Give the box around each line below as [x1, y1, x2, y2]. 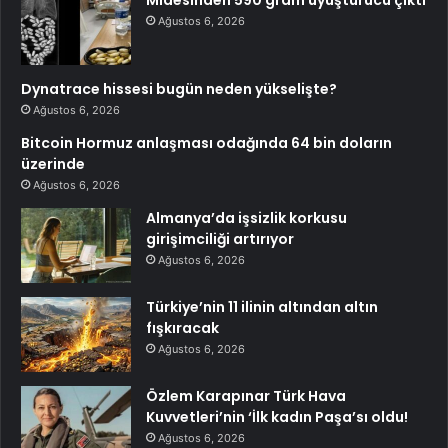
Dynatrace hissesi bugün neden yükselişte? [21, 79, 337, 100]
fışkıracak [146, 318, 219, 339]
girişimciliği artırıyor [146, 229, 294, 250]
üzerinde [21, 154, 85, 175]
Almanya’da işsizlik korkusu [146, 208, 347, 229]
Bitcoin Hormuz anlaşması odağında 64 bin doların [21, 133, 392, 154]
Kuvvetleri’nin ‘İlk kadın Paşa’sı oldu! [146, 407, 408, 428]
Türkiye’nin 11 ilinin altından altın [146, 297, 378, 318]
